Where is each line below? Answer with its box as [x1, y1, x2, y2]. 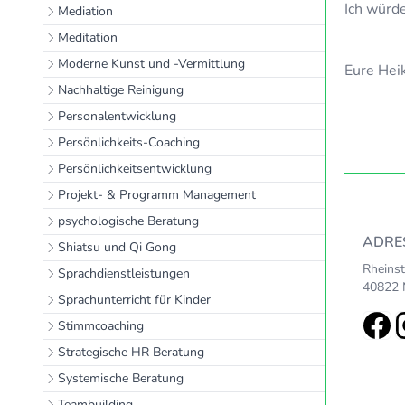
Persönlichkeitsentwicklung [58, 160, 212, 177]
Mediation [58, 3, 113, 20]
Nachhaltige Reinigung [58, 81, 184, 99]
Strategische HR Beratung [58, 344, 204, 361]
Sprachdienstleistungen [58, 265, 190, 282]
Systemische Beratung [58, 370, 184, 387]
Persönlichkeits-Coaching [58, 134, 200, 151]
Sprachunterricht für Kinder [58, 291, 211, 308]
